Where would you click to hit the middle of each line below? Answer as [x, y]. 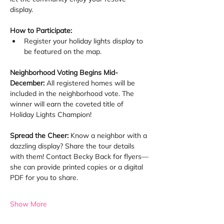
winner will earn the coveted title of [68, 104]
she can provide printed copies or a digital [77, 167]
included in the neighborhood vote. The [73, 93]
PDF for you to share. [44, 177]
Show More [28, 204]
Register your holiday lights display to [84, 41]
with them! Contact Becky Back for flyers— [79, 156]
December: [28, 83]
